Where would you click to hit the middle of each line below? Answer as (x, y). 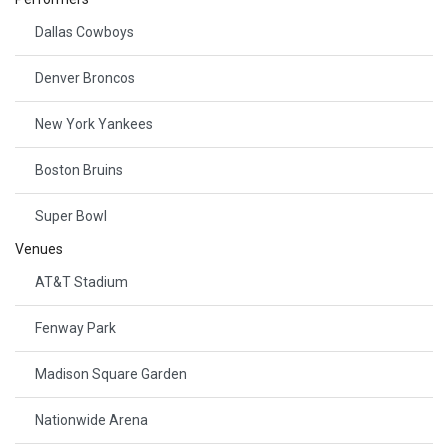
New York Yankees (94, 123)
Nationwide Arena (91, 419)
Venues (39, 248)
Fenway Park (75, 327)
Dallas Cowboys (84, 31)
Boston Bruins (79, 169)
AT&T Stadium (81, 281)
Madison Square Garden (111, 373)
